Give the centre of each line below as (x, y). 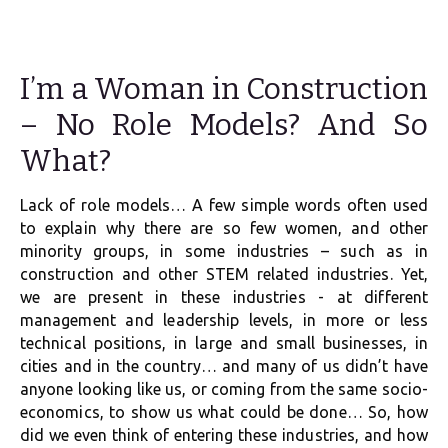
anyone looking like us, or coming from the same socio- (224, 389)
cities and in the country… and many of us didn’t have (224, 366)
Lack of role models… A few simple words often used (224, 205)
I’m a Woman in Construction (224, 89)
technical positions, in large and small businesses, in (224, 343)
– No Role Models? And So (224, 125)
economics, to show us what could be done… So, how (224, 412)
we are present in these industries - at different (224, 297)
